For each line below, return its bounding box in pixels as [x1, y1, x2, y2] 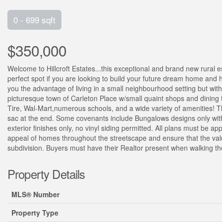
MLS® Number [11, 189, 59, 199]
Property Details [7, 165, 85, 182]
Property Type [11, 208, 58, 218]
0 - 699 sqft [13, 13, 55, 26]
